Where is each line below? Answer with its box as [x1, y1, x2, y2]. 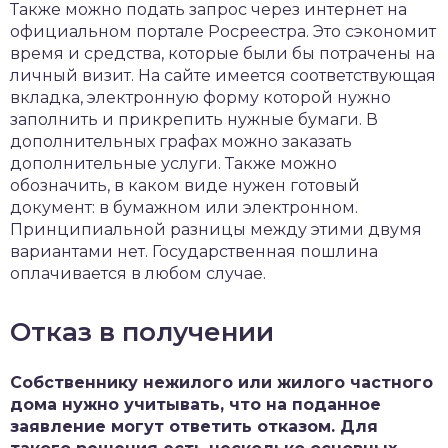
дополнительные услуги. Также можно [10, 154, 337, 173]
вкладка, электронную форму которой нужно [10, 88, 391, 107]
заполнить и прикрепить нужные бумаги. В [10, 110, 378, 129]
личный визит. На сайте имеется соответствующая [10, 66, 436, 85]
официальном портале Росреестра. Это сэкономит [10, 22, 436, 41]
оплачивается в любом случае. [10, 264, 266, 283]
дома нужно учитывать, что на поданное [10, 395, 381, 414]
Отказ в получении [10, 316, 274, 348]
